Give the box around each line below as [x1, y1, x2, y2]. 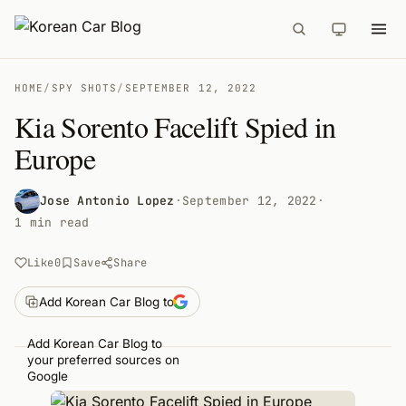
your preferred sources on [27, 353, 179, 367]
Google [27, 369, 68, 383]
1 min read [14, 215, 90, 230]
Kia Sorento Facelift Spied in [14, 107, 336, 146]
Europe [14, 139, 96, 178]
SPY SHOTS [51, 82, 118, 94]
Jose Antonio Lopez [40, 193, 175, 208]
